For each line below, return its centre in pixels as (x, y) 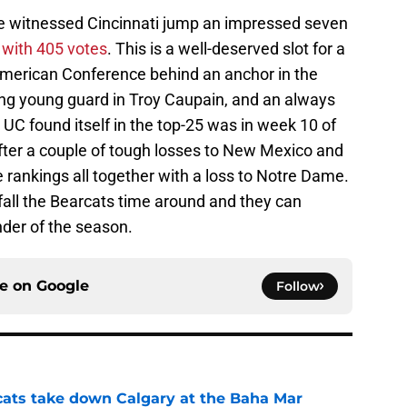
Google (63, 286)
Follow (298, 287)
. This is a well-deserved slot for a (226, 49)
